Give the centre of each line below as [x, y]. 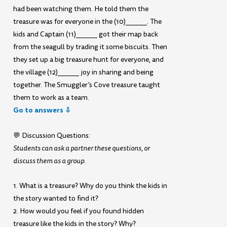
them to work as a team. [51, 98]
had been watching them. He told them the [81, 9]
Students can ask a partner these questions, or [82, 148]
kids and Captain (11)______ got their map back [86, 34]
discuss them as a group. [50, 161]
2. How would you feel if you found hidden [79, 211]
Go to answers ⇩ [42, 110]
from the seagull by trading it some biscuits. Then [90, 47]
